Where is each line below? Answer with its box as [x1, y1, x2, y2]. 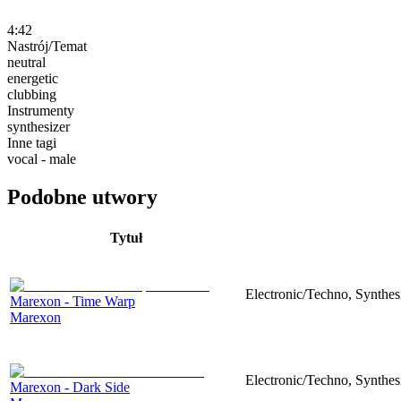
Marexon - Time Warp [10, 293, 135, 309]
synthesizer [7, 118, 70, 134]
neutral [7, 54, 46, 70]
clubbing [7, 86, 56, 102]
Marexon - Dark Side [10, 379, 130, 395]
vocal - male [7, 150, 76, 166]
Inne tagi [7, 134, 56, 150]
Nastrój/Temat [7, 38, 87, 54]
